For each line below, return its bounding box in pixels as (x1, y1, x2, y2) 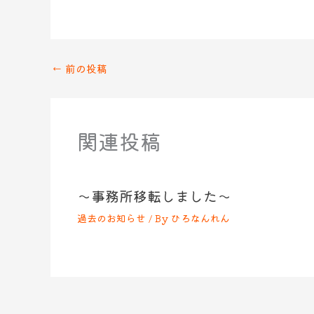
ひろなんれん (170, 211, 230, 226)
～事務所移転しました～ (76, 186, 231, 207)
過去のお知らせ (76, 211, 146, 226)
